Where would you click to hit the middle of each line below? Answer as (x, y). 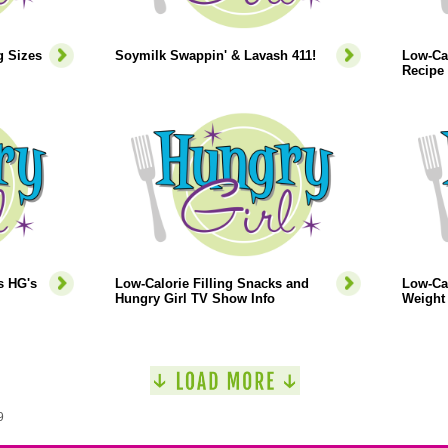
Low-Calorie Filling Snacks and (211, 283)
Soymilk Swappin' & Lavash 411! (215, 55)
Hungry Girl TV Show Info (194, 298)
